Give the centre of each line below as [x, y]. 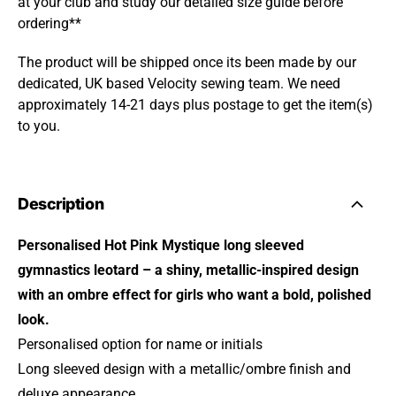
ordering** [49, 23]
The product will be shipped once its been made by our [187, 62]
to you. [39, 126]
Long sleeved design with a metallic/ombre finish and [184, 369]
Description [61, 204]
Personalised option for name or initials [140, 344]
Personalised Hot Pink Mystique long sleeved [161, 245]
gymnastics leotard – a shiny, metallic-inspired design [188, 270]
